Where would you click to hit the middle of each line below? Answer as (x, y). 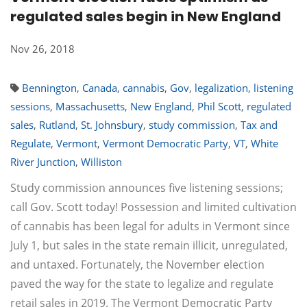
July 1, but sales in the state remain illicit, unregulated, (149, 245)
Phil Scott (219, 106)
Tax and (259, 125)
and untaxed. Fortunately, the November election (137, 265)
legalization (221, 88)
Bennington (49, 88)
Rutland (57, 125)
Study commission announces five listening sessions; (147, 188)
